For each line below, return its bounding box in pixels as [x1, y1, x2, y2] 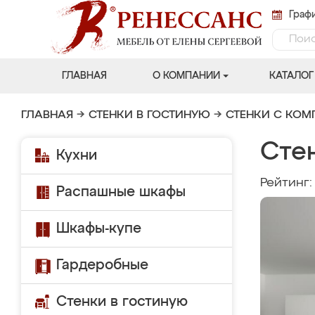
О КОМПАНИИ [152, 71, 220, 81]
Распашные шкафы [56, 185, 186, 199]
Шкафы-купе [56, 221, 141, 236]
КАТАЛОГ [269, 71, 314, 81]
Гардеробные [56, 258, 148, 272]
